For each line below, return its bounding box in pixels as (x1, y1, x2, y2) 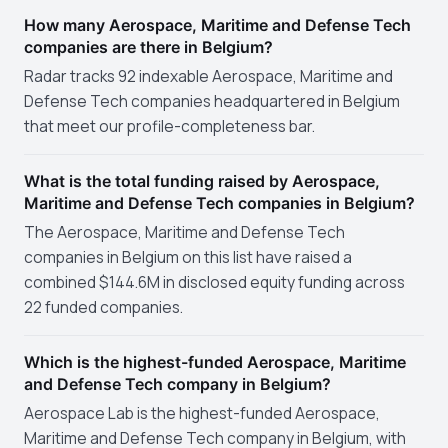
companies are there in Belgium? (24, 37, 273, 57)
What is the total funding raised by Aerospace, (24, 171, 380, 191)
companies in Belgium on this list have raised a (24, 246, 352, 268)
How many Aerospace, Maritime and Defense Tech (24, 15, 411, 35)
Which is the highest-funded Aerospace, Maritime (24, 352, 406, 372)
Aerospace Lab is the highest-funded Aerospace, (24, 402, 380, 424)
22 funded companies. (24, 296, 183, 318)
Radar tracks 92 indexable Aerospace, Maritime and (24, 65, 393, 87)
